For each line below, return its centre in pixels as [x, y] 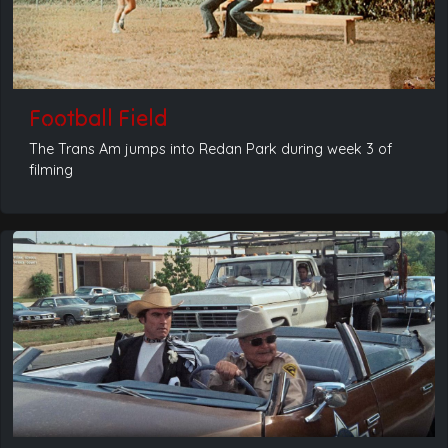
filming [51, 169]
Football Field [98, 117]
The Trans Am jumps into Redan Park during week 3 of [210, 148]
